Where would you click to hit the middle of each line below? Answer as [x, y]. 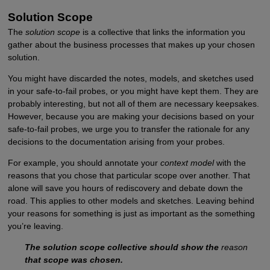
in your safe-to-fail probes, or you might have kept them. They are [133, 91]
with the [230, 163]
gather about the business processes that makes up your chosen [131, 45]
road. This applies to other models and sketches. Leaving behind [131, 201]
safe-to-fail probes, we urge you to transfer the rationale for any [128, 129]
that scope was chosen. [74, 260]
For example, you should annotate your [84, 163]
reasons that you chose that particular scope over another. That [129, 176]
